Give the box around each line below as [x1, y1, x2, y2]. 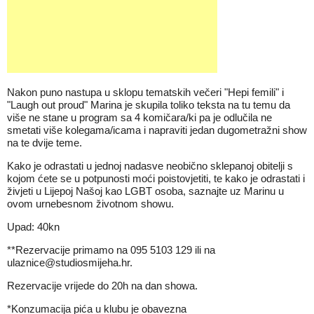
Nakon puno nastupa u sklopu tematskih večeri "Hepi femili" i [7, 86, 284, 98]
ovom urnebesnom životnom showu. [7, 198, 174, 210]
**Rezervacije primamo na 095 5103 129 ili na [7, 244, 215, 256]
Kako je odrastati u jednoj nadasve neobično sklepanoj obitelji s [7, 160, 293, 172]
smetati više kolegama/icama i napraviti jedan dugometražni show [7, 124, 307, 136]
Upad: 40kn [7, 221, 60, 233]
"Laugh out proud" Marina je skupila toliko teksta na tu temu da [7, 99, 290, 111]
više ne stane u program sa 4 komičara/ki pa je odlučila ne [7, 111, 272, 123]
